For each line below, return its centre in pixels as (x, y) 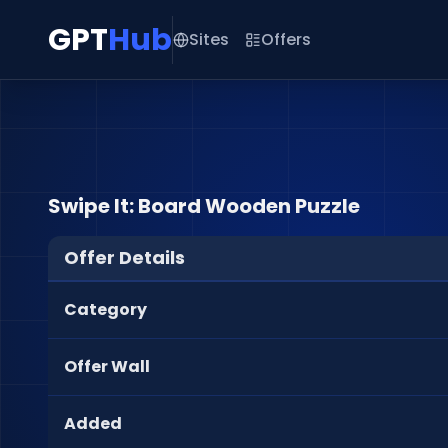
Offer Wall (107, 366)
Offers (286, 39)
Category (105, 309)
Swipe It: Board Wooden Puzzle (204, 206)
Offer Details (124, 257)
